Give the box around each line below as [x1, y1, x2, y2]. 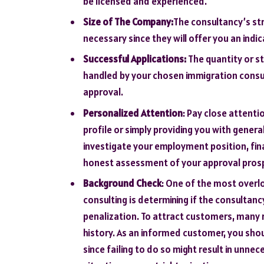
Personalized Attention [83, 106, 183, 120]
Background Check [83, 176, 161, 190]
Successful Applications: [83, 52, 186, 66]
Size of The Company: [83, 15, 173, 29]
